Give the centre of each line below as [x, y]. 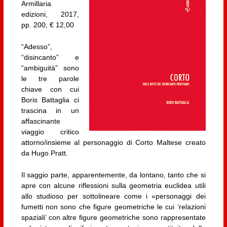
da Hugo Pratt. [44, 153]
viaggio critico [50, 132]
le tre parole [50, 79]
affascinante [41, 121]
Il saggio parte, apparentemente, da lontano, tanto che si [113, 175]
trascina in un [50, 111]
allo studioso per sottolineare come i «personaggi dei [113, 196]
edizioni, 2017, [50, 14]
